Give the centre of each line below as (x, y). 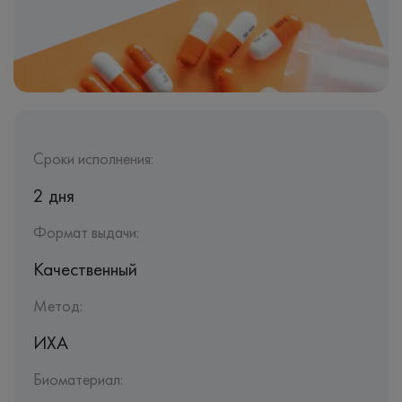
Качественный (85, 269)
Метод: (58, 306)
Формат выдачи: (86, 232)
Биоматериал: (78, 379)
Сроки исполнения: (93, 158)
